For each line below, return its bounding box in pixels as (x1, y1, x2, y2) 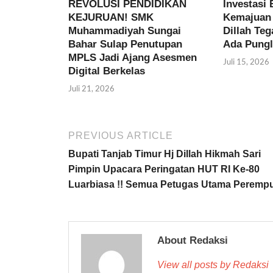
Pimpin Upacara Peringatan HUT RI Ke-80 (68, 164, 262, 175)
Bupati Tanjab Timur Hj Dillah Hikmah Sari (68, 149, 261, 160)
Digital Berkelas (68, 65, 145, 77)
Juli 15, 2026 (222, 57, 269, 67)
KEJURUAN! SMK (68, 11, 154, 23)
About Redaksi (157, 235, 228, 247)
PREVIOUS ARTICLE (68, 130, 173, 141)
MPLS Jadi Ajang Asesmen (68, 51, 197, 63)
